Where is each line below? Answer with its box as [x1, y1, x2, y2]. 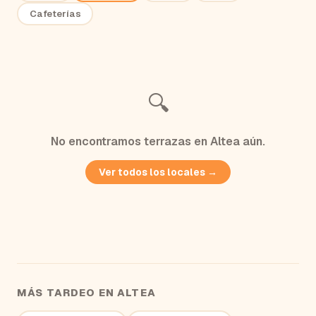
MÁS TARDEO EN [17, 286, 118, 299]
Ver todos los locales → [99, 165, 217, 178]
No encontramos [51, 133, 144, 149]
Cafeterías [29, 7, 81, 20]
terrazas [144, 133, 191, 149]
